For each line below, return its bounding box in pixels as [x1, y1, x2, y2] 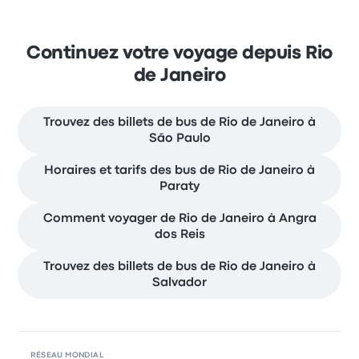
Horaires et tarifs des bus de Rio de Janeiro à [44, 164, 315, 176]
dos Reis [154, 228, 205, 240]
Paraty [159, 180, 200, 192]
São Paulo [148, 132, 211, 144]
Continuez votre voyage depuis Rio [26, 45, 333, 62]
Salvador [152, 276, 207, 288]
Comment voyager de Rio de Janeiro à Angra [42, 212, 317, 224]
